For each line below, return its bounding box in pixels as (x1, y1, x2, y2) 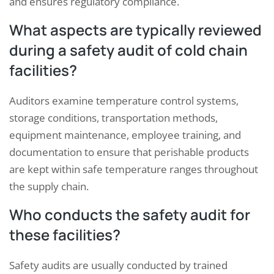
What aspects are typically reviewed (9, 20, 262, 40)
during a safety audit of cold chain (9, 40, 248, 61)
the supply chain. (9, 179, 89, 194)
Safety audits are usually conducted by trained (9, 258, 228, 273)
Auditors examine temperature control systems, (9, 94, 239, 108)
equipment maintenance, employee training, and (9, 128, 241, 143)
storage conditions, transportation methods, (9, 111, 218, 125)
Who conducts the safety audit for (9, 204, 250, 225)
